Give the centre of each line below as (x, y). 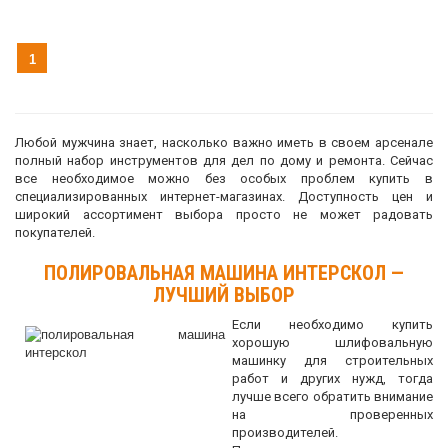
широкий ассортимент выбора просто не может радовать (224, 214)
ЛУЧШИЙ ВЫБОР (224, 295)
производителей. (284, 432)
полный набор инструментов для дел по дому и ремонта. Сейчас (224, 160)
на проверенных (332, 414)
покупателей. (55, 232)
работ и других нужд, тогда (332, 378)
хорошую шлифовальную (332, 342)
